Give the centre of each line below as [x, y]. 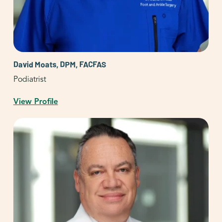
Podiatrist [29, 80]
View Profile [35, 102]
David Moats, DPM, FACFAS [59, 64]
